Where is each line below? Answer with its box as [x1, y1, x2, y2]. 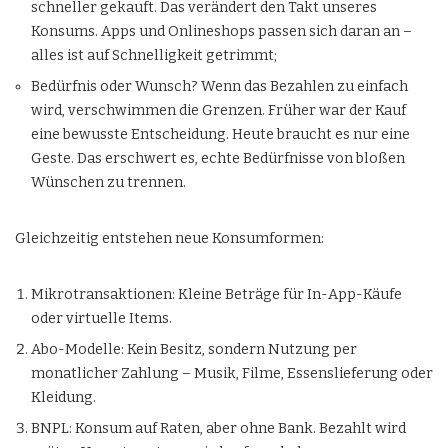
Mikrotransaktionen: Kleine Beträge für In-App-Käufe [31, 286, 402, 303]
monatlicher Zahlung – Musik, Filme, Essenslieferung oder [31, 365, 433, 382]
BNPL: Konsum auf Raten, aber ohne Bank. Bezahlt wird [31, 420, 406, 437]
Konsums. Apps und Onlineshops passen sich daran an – [31, 23, 412, 40]
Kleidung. [31, 389, 96, 406]
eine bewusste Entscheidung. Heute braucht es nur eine [31, 126, 410, 143]
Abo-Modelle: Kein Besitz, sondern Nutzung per [31, 341, 357, 358]
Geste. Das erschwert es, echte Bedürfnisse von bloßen [31, 150, 405, 167]
